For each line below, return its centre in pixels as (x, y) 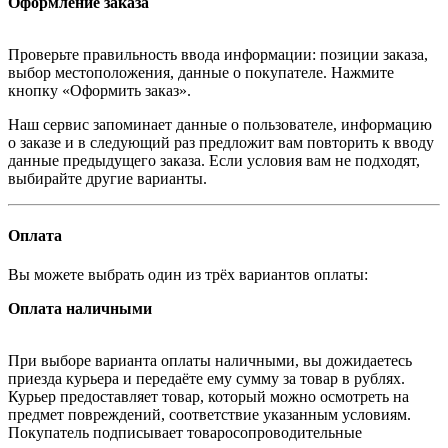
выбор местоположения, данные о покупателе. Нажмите (201, 72)
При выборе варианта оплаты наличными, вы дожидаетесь (210, 361)
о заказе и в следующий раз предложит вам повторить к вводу (221, 142)
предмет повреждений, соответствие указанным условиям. (209, 415)
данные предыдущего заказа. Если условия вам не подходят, (214, 160)
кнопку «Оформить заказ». (99, 90)
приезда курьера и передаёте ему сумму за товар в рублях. (206, 379)
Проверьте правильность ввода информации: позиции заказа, (218, 54)
